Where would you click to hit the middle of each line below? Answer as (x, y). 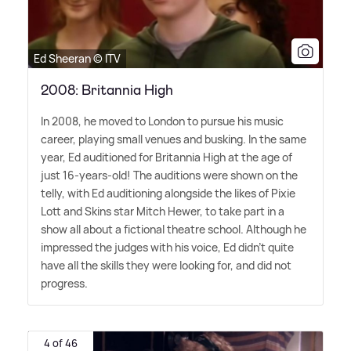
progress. (64, 283)
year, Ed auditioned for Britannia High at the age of (166, 157)
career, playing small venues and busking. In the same (174, 139)
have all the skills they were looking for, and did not (166, 265)
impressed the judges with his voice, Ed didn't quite (167, 247)
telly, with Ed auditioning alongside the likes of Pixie (168, 193)
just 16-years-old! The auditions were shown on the (169, 175)
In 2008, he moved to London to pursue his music (162, 121)
